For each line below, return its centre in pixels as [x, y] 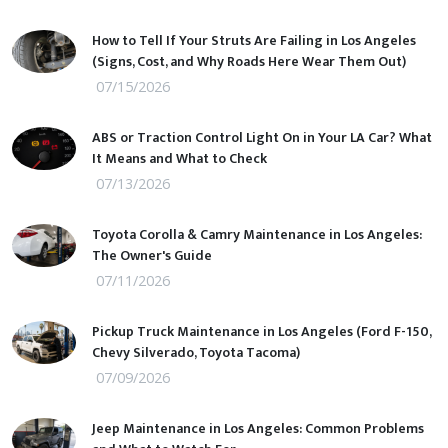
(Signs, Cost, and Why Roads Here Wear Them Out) [249, 62]
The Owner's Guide [152, 256]
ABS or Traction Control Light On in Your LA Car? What [262, 138]
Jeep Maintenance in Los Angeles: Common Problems [258, 429]
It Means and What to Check [179, 159]
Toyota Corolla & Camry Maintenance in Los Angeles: [257, 235]
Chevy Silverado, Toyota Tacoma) [196, 353]
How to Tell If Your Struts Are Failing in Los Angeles [254, 41]
